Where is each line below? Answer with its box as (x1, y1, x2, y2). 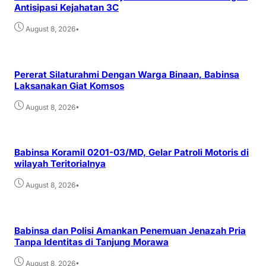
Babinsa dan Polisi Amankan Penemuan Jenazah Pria (14, 224, 246, 236)
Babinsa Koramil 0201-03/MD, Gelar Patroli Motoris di (14, 147, 249, 159)
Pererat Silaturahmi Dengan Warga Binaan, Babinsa (14, 68, 239, 80)
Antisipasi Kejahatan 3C (14, 2, 119, 14)
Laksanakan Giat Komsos (14, 80, 124, 91)
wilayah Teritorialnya (14, 158, 106, 170)
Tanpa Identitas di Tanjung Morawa (14, 236, 169, 248)
